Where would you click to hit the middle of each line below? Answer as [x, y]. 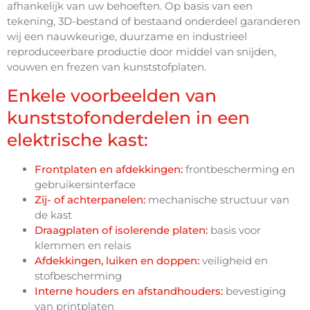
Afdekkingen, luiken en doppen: [117, 261]
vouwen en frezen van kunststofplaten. [107, 66]
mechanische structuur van [217, 200]
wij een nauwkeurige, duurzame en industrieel [127, 36]
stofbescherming [78, 276]
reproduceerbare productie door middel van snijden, [142, 51]
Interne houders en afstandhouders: [129, 291]
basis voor [234, 230]
